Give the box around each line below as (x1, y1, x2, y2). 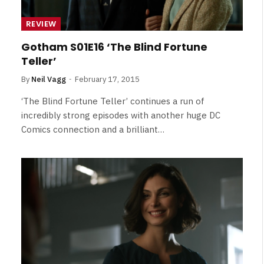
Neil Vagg (31, 74, 66, 84)
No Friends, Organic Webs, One (71, 246, 243, 262)
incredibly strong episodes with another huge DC (21, 110, 220, 121)
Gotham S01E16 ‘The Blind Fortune (21, 39, 207, 54)
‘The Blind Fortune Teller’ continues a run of (21, 95, 204, 107)
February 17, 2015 (75, 74, 140, 84)
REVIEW (26, 18, 57, 29)
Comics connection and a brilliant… (21, 124, 164, 135)
